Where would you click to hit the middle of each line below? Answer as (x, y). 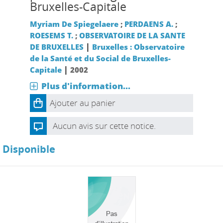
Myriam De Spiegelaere (74, 24)
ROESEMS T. (51, 35)
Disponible (29, 149)
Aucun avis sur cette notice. (104, 126)
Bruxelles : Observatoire (138, 47)
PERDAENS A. (149, 24)
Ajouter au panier (82, 103)
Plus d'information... (86, 86)
